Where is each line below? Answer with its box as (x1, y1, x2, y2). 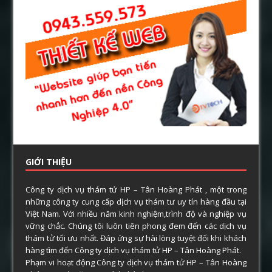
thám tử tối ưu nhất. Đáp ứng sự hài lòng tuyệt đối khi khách (25, 232, 246, 243)
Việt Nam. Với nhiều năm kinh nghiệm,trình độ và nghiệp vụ (25, 208, 246, 219)
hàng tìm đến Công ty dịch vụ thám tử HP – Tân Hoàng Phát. (25, 244, 242, 256)
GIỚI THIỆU (25, 155, 72, 168)
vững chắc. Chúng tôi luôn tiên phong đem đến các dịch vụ (25, 220, 246, 231)
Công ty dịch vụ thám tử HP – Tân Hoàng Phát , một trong (25, 183, 246, 195)
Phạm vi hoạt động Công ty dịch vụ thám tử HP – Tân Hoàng (25, 256, 246, 268)
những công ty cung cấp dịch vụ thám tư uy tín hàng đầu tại (25, 195, 246, 207)
